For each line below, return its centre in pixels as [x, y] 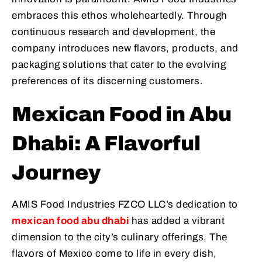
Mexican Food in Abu [122, 114]
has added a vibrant [178, 221]
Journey [56, 173]
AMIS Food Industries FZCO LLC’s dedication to [125, 205]
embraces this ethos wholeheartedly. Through [120, 16]
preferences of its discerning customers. [107, 81]
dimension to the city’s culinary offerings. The [120, 237]
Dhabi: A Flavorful [106, 144]
